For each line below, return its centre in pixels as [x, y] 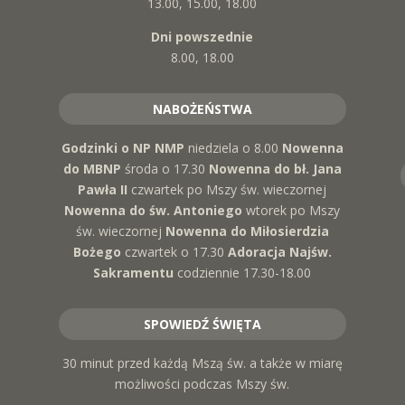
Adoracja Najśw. [279, 251]
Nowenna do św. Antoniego [155, 210]
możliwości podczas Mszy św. [202, 383]
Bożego [99, 251]
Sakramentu [136, 272]
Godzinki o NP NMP [122, 147]
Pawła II [105, 189]
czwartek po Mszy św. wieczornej [229, 189]
